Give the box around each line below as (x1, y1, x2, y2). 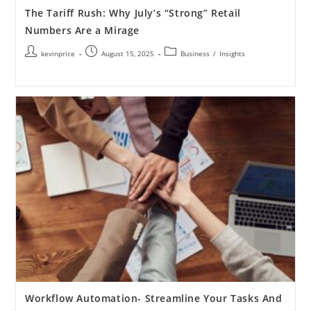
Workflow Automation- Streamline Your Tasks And (24, 292, 283, 305)
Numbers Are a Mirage (24, 23, 140, 37)
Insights (219, 48, 245, 58)
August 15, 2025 (101, 48, 154, 58)
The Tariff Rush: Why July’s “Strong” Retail (24, 6, 241, 19)
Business (180, 48, 210, 58)
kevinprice (40, 48, 75, 58)
